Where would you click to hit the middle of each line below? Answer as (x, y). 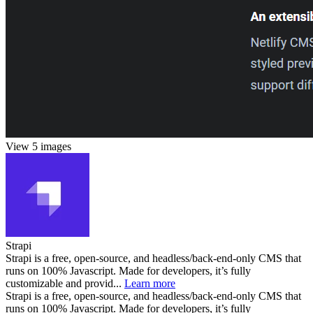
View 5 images (38, 146)
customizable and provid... (65, 283)
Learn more (150, 283)
